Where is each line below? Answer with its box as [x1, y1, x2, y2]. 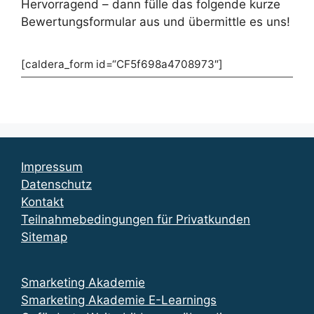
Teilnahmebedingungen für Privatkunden [21, 212, 250, 227]
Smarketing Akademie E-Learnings [21, 293, 217, 308]
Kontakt [21, 195, 64, 210]
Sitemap [21, 230, 67, 245]
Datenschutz [21, 177, 92, 192]
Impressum [21, 160, 83, 175]
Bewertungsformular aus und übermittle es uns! [21, 14, 290, 29]
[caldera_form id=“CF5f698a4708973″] [21, 57, 223, 71]
